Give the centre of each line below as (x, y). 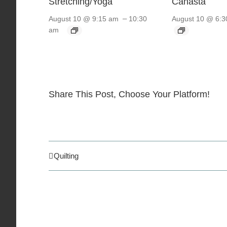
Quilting (66, 156)
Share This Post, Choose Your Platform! (129, 94)
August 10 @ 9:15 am (84, 19)
